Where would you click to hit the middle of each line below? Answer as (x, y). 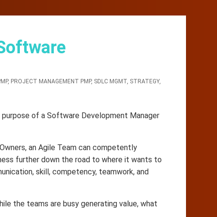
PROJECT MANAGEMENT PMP (51, 81)
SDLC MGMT (110, 81)
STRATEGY (145, 81)
